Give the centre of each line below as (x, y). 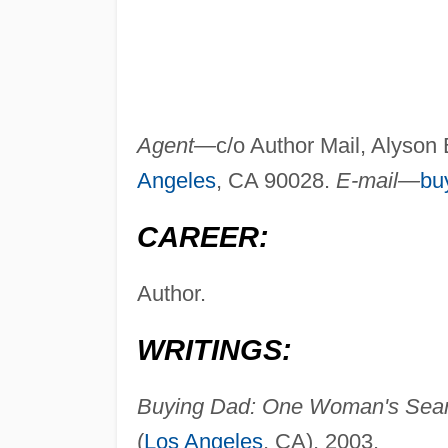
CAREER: (202, 237)
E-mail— (377, 181)
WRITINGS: (214, 350)
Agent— (176, 146)
